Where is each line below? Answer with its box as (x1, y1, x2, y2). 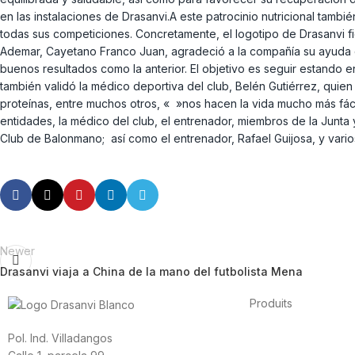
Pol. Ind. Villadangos (8, 330, 113, 345)
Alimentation (250, 330, 313, 344)
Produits (250, 296, 293, 311)
